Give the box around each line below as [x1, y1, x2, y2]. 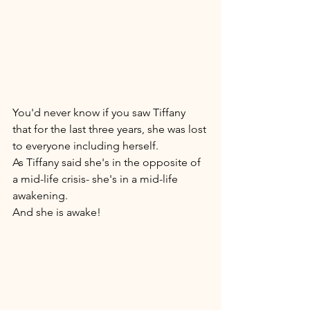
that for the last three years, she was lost [12, 122, 209, 136]
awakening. [12, 189, 71, 203]
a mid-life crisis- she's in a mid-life [12, 172, 181, 186]
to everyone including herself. [12, 139, 161, 153]
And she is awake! [12, 206, 104, 219]
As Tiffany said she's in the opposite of [12, 156, 203, 170]
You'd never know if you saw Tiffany [12, 106, 188, 120]
